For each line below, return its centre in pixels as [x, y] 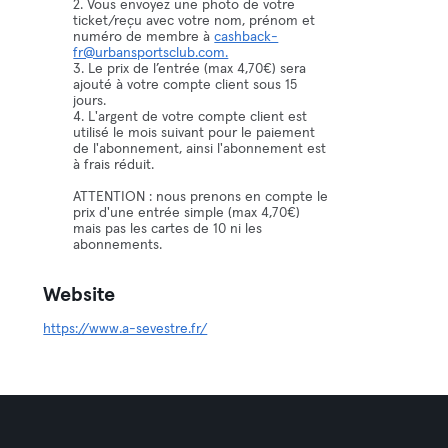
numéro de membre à [144, 37]
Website [79, 295]
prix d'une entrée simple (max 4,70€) [187, 213]
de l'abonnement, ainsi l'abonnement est [200, 149]
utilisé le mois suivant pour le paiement [194, 133]
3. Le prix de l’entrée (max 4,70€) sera [190, 69]
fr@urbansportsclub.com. [151, 53]
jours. [90, 101]
